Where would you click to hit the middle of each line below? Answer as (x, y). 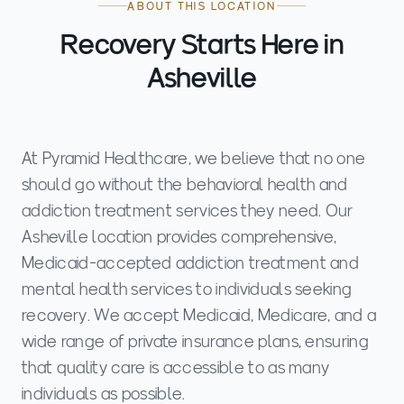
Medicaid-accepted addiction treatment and (191, 262)
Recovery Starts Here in (202, 44)
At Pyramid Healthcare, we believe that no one (194, 158)
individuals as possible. (104, 393)
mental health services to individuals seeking (187, 289)
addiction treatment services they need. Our (188, 210)
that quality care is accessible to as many (176, 367)
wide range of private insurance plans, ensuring (196, 341)
